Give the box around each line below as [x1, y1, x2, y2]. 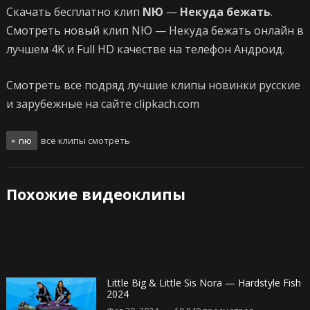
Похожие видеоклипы [6, 183, 185, 205]
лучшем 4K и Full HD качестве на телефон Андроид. [6, 42, 284, 57]
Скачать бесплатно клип [6, 4, 143, 20]
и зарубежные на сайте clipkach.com [6, 96, 199, 112]
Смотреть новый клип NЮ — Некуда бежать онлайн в [6, 23, 304, 39]
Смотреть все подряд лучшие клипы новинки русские [6, 77, 300, 93]
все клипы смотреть [38, 134, 130, 147]
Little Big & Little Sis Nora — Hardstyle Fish [106, 276, 301, 290]
